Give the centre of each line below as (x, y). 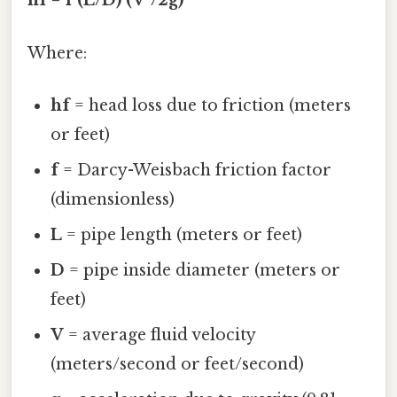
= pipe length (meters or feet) (183, 234)
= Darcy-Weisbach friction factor (195, 170)
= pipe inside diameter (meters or (203, 270)
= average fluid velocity (160, 335)
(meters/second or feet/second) (178, 364)
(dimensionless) (113, 199)
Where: (57, 53)
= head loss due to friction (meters (211, 105)
